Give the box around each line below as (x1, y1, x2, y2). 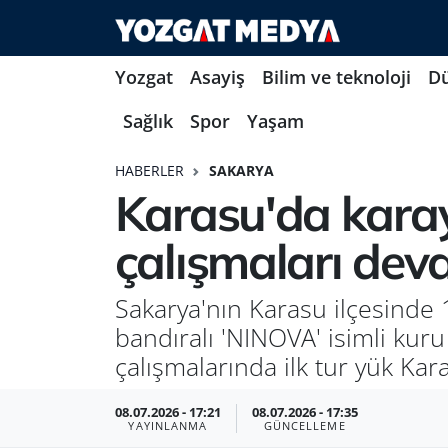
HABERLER (114, 160, 184, 180)
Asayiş (189, 65, 245, 90)
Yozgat (114, 65, 173, 90)
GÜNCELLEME (263, 418, 346, 433)
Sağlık (123, 109, 174, 134)
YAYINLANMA (128, 418, 208, 433)
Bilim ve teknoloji (261, 65, 411, 90)
